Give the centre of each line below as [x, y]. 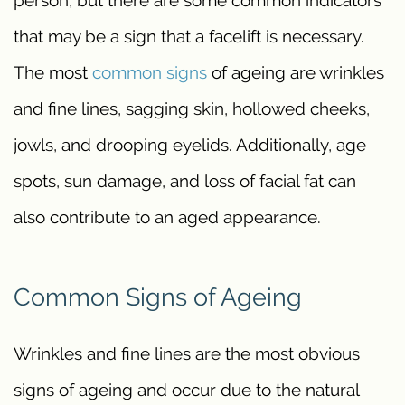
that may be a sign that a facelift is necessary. [189, 36]
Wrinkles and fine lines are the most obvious [187, 353]
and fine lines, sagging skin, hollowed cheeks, [192, 108]
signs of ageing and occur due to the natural [186, 389]
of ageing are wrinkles [296, 72]
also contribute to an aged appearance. [167, 217]
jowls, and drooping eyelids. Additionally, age [190, 144]
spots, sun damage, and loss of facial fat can [185, 180]
